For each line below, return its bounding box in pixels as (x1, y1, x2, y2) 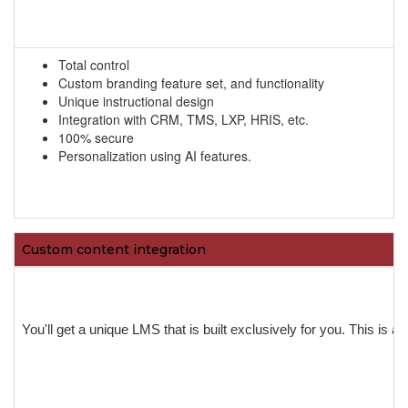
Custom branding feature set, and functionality (58, 74, 324, 93)
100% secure (58, 128, 134, 148)
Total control (58, 56, 129, 75)
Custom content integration (22, 241, 206, 259)
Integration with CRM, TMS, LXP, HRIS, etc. (58, 110, 309, 129)
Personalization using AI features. (58, 147, 251, 166)
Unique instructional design (58, 92, 214, 111)
